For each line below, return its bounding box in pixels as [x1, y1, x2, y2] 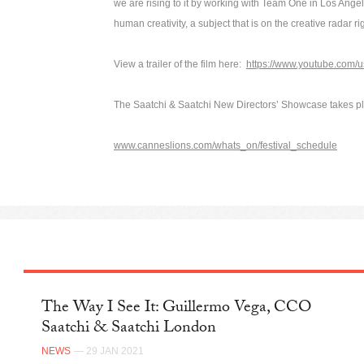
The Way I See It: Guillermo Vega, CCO [41, 295, 312, 323]
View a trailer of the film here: [114, 58, 246, 70]
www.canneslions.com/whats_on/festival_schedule [114, 139, 337, 151]
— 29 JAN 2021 [74, 345, 145, 357]
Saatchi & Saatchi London [41, 315, 217, 344]
